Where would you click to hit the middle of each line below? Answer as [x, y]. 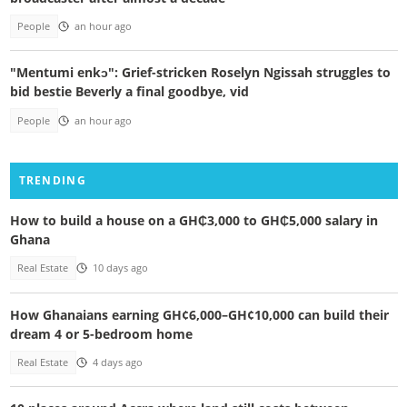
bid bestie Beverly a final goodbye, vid [129, 92]
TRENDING [52, 180]
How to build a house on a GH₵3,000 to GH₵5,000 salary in [194, 221]
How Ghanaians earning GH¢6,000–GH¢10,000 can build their [199, 314]
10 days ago [120, 268]
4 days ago [117, 362]
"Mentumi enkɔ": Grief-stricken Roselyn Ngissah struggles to [200, 73]
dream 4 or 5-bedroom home [101, 333]
